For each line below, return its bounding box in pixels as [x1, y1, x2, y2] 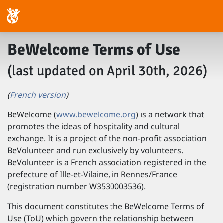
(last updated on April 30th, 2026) [7, 62, 207, 79]
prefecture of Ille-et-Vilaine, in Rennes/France [7, 169, 177, 180]
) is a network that [136, 109, 204, 120]
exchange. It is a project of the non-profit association [7, 133, 207, 144]
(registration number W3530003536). [7, 181, 146, 192]
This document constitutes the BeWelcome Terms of [7, 201, 204, 212]
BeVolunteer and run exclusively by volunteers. [7, 145, 183, 156]
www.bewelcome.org [56, 109, 136, 120]
